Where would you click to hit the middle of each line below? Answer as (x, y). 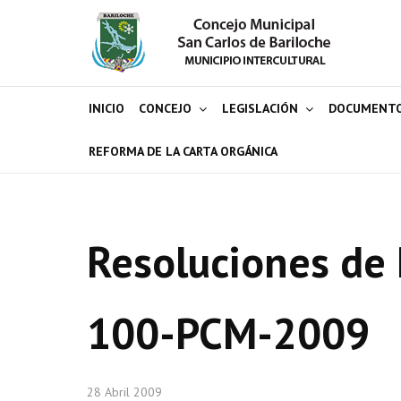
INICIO (107, 108)
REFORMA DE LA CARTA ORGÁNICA (183, 151)
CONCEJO (165, 108)
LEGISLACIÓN (260, 108)
